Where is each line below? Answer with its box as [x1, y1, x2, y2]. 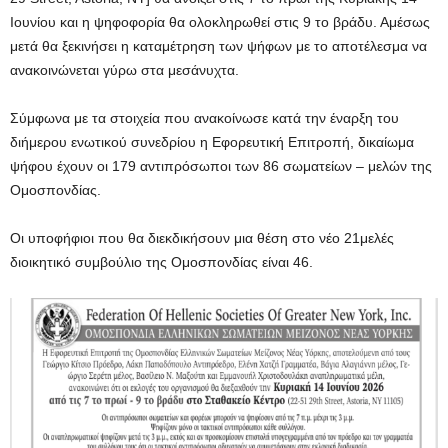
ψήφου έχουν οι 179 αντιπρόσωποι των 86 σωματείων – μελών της [10, 157, 432, 174]
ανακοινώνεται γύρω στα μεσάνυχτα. [10, 61, 239, 78]
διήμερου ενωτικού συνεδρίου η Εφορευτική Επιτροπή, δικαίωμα [10, 133, 414, 150]
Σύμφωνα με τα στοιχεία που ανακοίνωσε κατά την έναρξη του [10, 109, 399, 126]
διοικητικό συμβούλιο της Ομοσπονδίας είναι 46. [10, 253, 313, 270]
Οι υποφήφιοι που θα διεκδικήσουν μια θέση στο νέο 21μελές [10, 229, 394, 246]
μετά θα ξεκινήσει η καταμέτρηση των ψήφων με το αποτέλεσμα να [10, 37, 427, 54]
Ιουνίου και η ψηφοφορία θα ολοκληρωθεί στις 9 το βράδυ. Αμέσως [10, 13, 430, 30]
